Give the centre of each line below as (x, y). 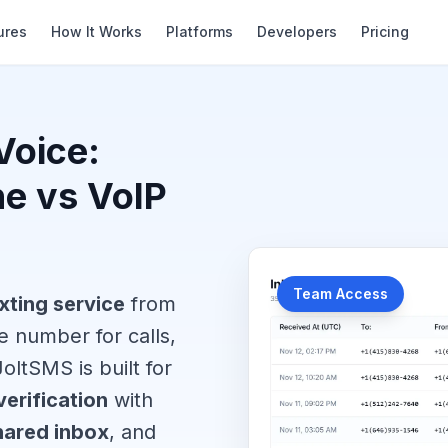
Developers (296, 31)
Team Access (340, 293)
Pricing (384, 31)
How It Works (96, 31)
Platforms (199, 31)
